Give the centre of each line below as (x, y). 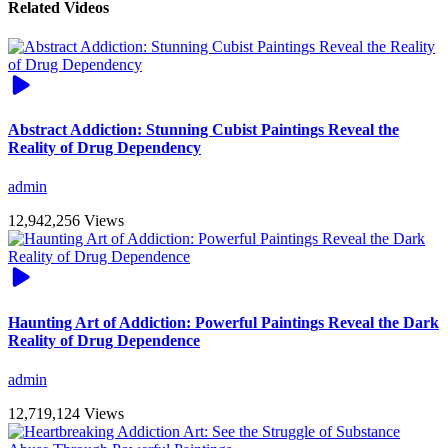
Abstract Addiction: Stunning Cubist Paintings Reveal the (203, 130)
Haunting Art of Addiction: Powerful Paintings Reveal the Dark (223, 322)
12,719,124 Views (66, 413)
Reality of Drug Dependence (104, 340)
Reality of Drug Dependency (104, 148)
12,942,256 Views (66, 221)
